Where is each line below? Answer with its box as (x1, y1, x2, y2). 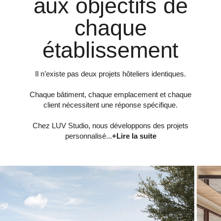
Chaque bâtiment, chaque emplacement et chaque (30, 90, 191, 99)
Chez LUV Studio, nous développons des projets (33, 121, 188, 130)
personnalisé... (65, 131, 112, 140)
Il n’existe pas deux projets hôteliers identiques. (35, 69, 186, 78)
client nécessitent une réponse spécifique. (43, 100, 178, 109)
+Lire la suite (111, 131, 156, 140)
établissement (42, 37, 179, 63)
